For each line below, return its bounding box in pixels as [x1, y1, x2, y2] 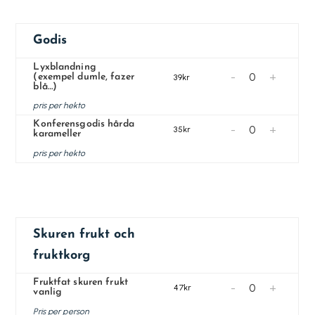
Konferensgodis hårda [33, 119, 134, 129]
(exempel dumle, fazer [33, 72, 134, 82]
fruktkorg [33, 249, 91, 262]
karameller [33, 129, 82, 139]
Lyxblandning [33, 62, 96, 72]
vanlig [33, 287, 63, 297]
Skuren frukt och [33, 228, 136, 241]
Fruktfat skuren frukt [33, 277, 128, 288]
